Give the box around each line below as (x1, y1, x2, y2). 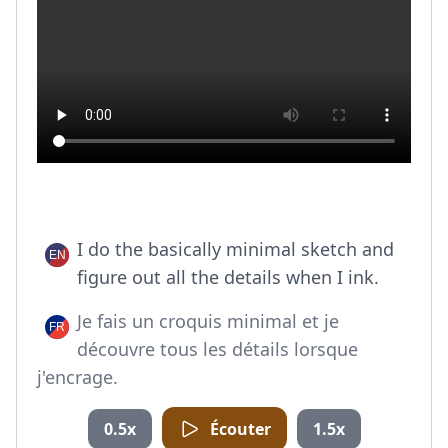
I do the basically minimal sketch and (77, 237, 394, 261)
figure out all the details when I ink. (77, 265, 379, 289)
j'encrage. (37, 365, 118, 389)
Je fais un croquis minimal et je (77, 309, 339, 333)
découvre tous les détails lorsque (77, 337, 358, 361)
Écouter (209, 418, 271, 440)
